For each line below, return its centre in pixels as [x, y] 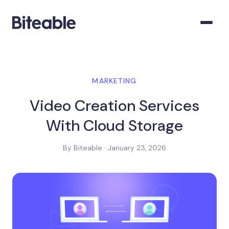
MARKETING [114, 81]
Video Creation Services [114, 106]
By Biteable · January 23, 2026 [114, 148]
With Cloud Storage [114, 125]
